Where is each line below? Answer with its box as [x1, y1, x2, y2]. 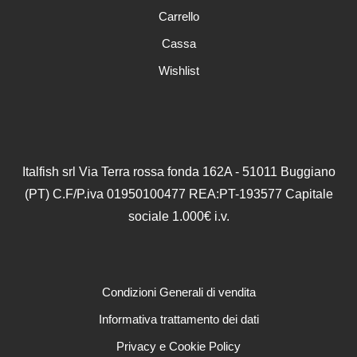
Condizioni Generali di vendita [101, 284, 256, 299]
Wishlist [158, 63, 199, 77]
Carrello [158, 9, 199, 23]
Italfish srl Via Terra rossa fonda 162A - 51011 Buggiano [22, 164, 335, 178]
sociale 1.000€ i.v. [127, 209, 229, 223]
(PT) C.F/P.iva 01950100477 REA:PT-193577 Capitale [24, 186, 333, 201]
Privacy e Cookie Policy [116, 339, 241, 353]
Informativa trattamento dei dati [98, 312, 259, 326]
